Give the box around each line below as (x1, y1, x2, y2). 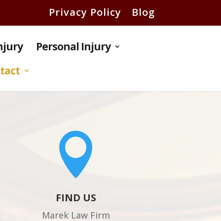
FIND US (56, 190, 97, 204)
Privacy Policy (48, 5, 121, 19)
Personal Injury (36, 39, 111, 53)
